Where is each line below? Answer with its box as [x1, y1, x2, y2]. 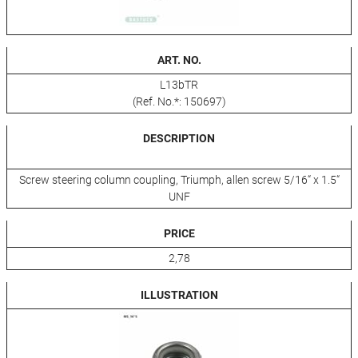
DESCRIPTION [143, 131, 215, 145]
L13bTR [160, 78, 198, 91]
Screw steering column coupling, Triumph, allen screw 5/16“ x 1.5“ [18, 173, 340, 186]
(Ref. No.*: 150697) [132, 94, 226, 108]
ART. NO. [157, 53, 201, 66]
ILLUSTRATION [140, 288, 218, 301]
